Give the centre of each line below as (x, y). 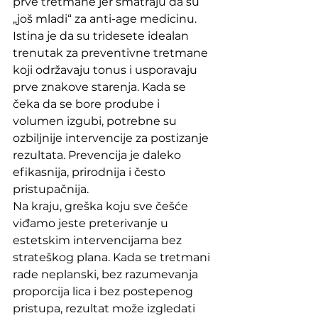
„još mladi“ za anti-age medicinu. (106, 19)
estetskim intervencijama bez (99, 241)
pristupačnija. (51, 190)
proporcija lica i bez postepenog (104, 292)
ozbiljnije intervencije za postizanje (112, 138)
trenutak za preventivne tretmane (112, 53)
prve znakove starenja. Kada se (101, 87)
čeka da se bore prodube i (88, 104)
